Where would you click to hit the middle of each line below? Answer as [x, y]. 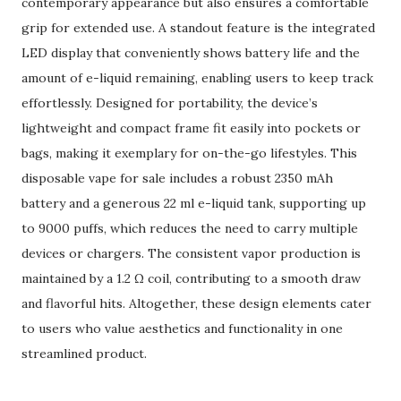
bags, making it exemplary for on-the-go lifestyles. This [189, 153]
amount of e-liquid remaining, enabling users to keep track [197, 78]
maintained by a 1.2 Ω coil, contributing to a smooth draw [191, 278]
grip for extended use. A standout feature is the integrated [198, 28]
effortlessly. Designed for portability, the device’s [170, 103]
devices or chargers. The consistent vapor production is [191, 253]
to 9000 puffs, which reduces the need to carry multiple [190, 228]
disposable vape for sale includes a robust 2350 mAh [177, 178]
